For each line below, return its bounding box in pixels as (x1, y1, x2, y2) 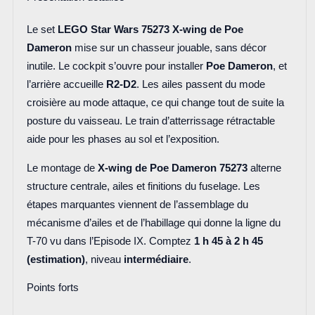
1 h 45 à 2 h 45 (193, 235, 263, 247)
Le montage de (26, 162, 98, 174)
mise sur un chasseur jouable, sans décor (71, 41, 266, 53)
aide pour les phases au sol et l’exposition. (26, 133, 219, 145)
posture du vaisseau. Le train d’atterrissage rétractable (26, 115, 275, 127)
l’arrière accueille (26, 78, 106, 90)
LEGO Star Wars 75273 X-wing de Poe (57, 23, 243, 35)
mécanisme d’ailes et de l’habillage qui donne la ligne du (26, 217, 281, 229)
